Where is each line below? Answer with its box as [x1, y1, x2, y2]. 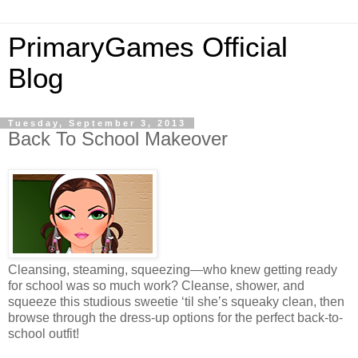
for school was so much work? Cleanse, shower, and [8, 278, 304, 292]
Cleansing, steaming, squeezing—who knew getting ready [8, 262, 337, 276]
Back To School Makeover [8, 128, 228, 149]
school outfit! [8, 326, 79, 340]
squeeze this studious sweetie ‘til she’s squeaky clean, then [8, 294, 344, 308]
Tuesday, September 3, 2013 [8, 118, 186, 128]
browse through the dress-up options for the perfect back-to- [8, 310, 343, 324]
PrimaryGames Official [8, 32, 288, 62]
